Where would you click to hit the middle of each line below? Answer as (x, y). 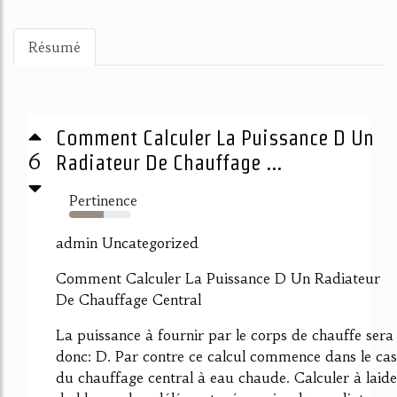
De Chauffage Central (128, 300)
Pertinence (103, 200)
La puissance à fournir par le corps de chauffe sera (225, 335)
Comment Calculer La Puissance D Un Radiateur (218, 278)
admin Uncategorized (127, 243)
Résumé (54, 47)
